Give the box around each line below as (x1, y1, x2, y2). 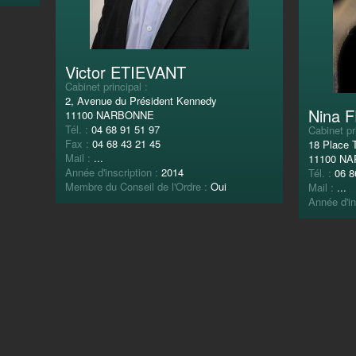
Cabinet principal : (65, 78, 148, 94)
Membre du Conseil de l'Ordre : (65, 178, 211, 194)
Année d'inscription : (65, 164, 161, 180)
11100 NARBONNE (65, 106, 154, 122)
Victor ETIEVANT (65, 60, 186, 83)
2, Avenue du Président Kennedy (65, 92, 217, 108)
